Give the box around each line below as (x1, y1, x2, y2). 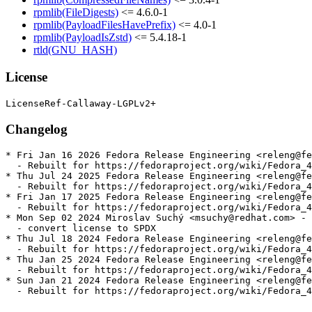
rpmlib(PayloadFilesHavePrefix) (33, 19, 175, 31)
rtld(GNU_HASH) (33, 44, 117, 56)
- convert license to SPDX (6, 223, 156, 234)
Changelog (6, 121, 68, 136)
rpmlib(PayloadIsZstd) (33, 31, 132, 44)
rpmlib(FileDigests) (33, 6, 118, 19)
